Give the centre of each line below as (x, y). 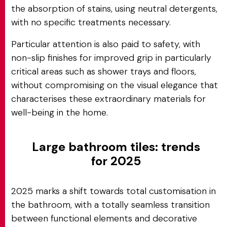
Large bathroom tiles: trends (116, 147)
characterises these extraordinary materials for (108, 99)
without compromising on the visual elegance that (115, 85)
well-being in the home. (60, 112)
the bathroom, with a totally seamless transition (110, 205)
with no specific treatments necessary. (91, 22)
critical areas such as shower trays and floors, (104, 71)
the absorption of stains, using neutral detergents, (114, 9)
